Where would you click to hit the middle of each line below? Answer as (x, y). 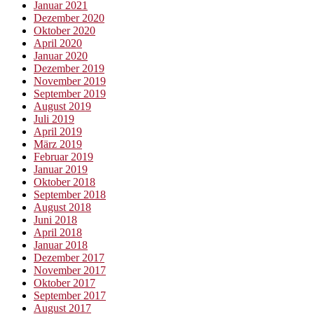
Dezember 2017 (69, 257)
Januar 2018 (61, 245)
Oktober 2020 (64, 30)
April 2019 (58, 131)
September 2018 (70, 194)
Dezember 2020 (69, 18)
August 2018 (62, 207)
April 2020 (58, 43)
